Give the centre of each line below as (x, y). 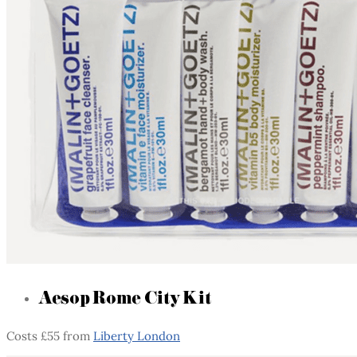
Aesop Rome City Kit (125, 297)
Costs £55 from (50, 335)
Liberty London (137, 335)
